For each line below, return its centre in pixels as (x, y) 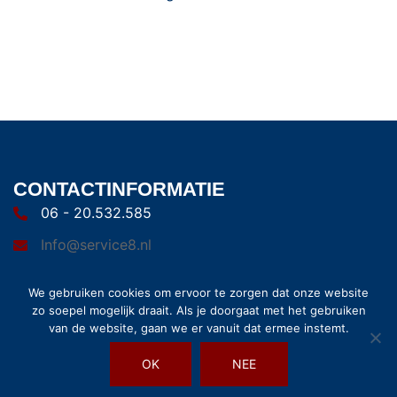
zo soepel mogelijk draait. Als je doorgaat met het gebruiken (198, 310)
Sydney (344, 374)
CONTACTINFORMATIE (119, 189)
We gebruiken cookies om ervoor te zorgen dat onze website (198, 292)
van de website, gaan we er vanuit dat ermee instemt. (198, 328)
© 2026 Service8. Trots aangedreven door (174, 374)
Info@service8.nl (96, 244)
